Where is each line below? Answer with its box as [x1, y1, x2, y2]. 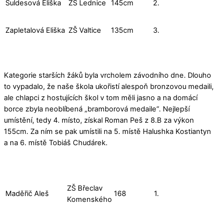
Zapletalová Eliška [5, 25, 65, 35]
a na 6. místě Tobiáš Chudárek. [4, 138, 108, 148]
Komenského [67, 195, 112, 204]
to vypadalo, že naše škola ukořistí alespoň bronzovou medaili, [4, 82, 214, 91]
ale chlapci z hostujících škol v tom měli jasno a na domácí [4, 93, 197, 103]
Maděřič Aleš [5, 189, 49, 198]
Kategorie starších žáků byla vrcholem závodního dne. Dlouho [4, 71, 211, 80]
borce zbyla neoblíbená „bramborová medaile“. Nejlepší [4, 105, 190, 114]
